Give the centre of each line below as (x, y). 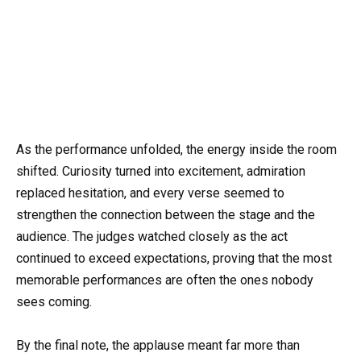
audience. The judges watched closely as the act (152, 236)
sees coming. (54, 301)
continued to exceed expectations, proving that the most (174, 258)
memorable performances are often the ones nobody (165, 280)
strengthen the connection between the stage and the (166, 214)
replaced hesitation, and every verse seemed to (150, 193)
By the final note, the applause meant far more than (158, 345)
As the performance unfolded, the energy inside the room (176, 149)
